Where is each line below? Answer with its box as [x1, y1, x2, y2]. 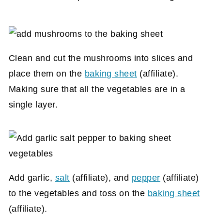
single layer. [8, 100, 58, 109]
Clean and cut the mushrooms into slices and [8, 53, 193, 63]
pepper [131, 173, 160, 183]
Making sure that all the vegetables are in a [8, 84, 186, 94]
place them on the [8, 69, 85, 78]
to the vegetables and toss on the [8, 188, 148, 198]
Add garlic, [8, 173, 55, 183]
